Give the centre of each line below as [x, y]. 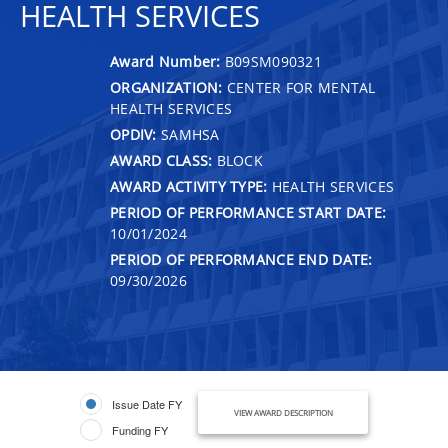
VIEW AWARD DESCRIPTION [283, 412]
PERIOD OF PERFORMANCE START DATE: [248, 212]
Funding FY [140, 429]
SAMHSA [188, 134]
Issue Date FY [147, 403]
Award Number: [167, 61]
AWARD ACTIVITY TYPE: [189, 186]
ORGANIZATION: [166, 87]
